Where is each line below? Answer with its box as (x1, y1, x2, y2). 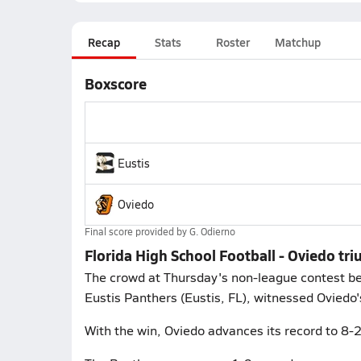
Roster (215, 34, 250, 50)
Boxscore (84, 73, 147, 93)
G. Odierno (189, 225, 235, 238)
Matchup (274, 34, 321, 50)
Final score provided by (84, 225, 189, 238)
